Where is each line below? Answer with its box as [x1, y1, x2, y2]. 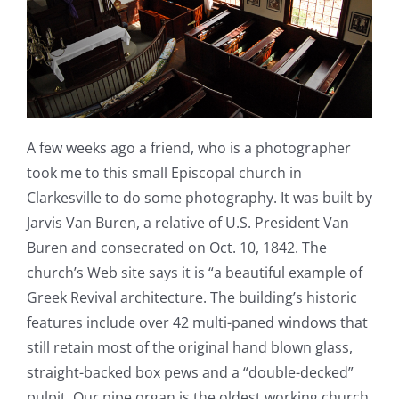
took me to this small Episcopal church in [27, 163, 302, 183]
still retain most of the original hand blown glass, [27, 338, 353, 358]
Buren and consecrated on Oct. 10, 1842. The [27, 238, 327, 258]
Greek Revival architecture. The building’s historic [27, 288, 357, 308]
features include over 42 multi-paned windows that [27, 313, 368, 333]
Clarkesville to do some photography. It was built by [27, 188, 372, 208]
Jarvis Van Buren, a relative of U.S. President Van [27, 213, 349, 233]
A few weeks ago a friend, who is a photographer [27, 138, 351, 159]
